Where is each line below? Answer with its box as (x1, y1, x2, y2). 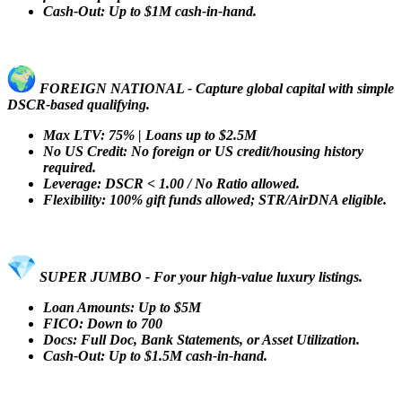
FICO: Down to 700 (43, 315, 162, 331)
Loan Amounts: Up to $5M (43, 299, 201, 315)
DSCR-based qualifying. (7, 96, 150, 112)
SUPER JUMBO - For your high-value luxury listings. (36, 268, 363, 284)
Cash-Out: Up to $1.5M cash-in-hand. (43, 347, 267, 363)
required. (43, 159, 96, 175)
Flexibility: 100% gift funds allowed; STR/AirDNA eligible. (43, 191, 387, 207)
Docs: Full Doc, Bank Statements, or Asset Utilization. (43, 331, 360, 347)
